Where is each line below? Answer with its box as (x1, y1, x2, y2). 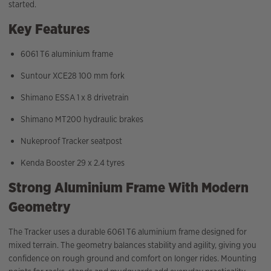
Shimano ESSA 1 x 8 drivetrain (21, 92, 129, 103)
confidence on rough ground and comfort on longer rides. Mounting (8, 253, 256, 264)
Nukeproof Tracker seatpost (21, 135, 122, 147)
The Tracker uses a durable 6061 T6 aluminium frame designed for (8, 226, 247, 238)
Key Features (8, 19, 90, 39)
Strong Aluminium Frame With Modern (8, 178, 249, 197)
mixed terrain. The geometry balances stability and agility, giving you (8, 240, 256, 251)
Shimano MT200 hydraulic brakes (21, 114, 143, 125)
